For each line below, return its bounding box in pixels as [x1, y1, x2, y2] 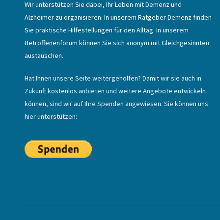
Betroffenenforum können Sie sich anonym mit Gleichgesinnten [25, 38, 209, 47]
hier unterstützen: [25, 111, 77, 121]
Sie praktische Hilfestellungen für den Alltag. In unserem [25, 25, 189, 34]
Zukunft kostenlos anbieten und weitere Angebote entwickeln [25, 86, 206, 95]
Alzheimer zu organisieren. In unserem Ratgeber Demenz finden [25, 12, 212, 22]
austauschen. [25, 51, 63, 60]
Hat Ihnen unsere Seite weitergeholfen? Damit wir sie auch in [25, 73, 201, 82]
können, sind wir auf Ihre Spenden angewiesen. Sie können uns [25, 99, 208, 108]
